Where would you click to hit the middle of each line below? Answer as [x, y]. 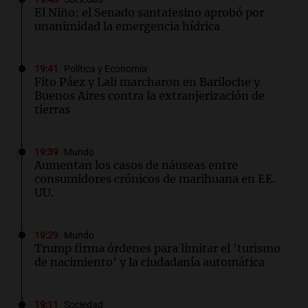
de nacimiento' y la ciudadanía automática [150, 262]
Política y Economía [106, 69]
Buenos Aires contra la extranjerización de [150, 96]
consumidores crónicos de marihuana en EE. [155, 179]
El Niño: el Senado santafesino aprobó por [149, 13]
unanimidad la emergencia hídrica [127, 26]
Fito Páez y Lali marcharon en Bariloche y [147, 82]
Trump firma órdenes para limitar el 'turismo [157, 249]
